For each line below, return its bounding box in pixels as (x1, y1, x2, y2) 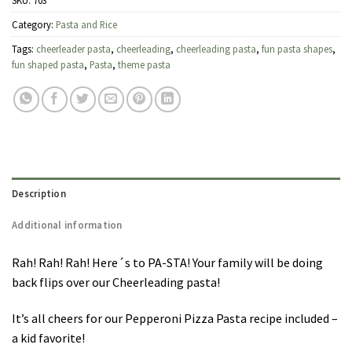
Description (12, 187, 66, 200)
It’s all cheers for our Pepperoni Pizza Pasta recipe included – (12, 310, 338, 326)
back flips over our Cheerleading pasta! (12, 274, 220, 291)
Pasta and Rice (56, 18, 117, 31)
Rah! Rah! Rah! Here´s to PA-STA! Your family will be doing (12, 255, 323, 271)
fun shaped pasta (12, 58, 84, 71)
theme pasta (118, 58, 170, 71)
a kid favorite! (12, 329, 85, 346)
